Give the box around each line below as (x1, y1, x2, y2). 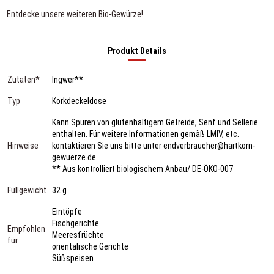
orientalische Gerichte (51, 241, 128, 251)
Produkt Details (108, 45, 166, 56)
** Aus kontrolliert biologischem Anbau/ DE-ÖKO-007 (51, 163, 233, 174)
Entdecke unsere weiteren (6, 9, 98, 19)
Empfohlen (7, 223, 45, 234)
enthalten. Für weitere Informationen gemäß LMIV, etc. (51, 128, 239, 139)
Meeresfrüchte (51, 229, 104, 240)
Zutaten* (7, 74, 40, 84)
